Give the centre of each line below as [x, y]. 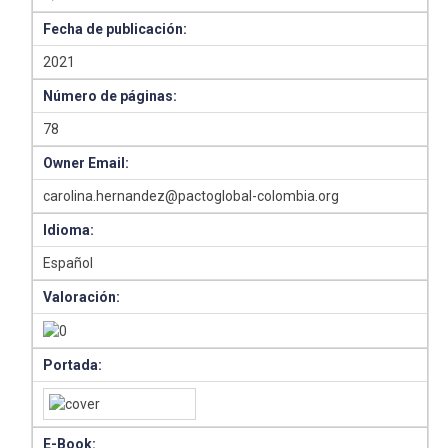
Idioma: [69, 230]
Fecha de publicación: [115, 29]
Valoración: [82, 297]
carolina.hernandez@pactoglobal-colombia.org [191, 196]
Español [68, 263]
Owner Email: [86, 163]
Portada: [73, 365]
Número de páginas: [110, 96]
